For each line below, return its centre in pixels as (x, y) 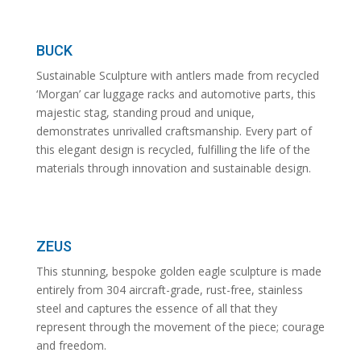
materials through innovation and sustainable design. (173, 168)
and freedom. (71, 346)
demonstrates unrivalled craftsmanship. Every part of (174, 131)
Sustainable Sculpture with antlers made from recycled (177, 76)
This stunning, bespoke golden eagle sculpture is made (178, 272)
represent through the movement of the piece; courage (180, 327)
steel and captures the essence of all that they (156, 309)
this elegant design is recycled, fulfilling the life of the (173, 150)
